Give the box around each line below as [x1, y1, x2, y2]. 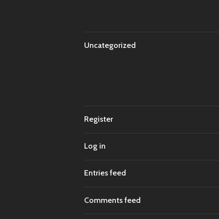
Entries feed [84, 168, 126, 178]
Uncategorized [84, 40, 136, 50]
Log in [84, 141, 106, 151]
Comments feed [84, 195, 141, 205]
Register [84, 114, 113, 124]
